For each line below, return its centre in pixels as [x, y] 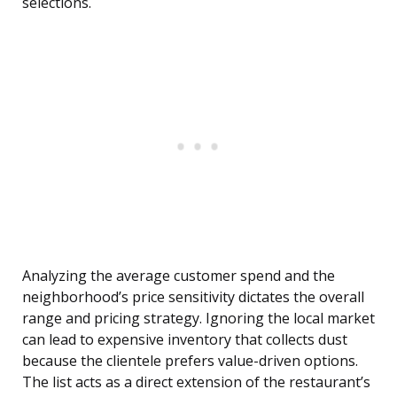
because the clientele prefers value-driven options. [190, 361]
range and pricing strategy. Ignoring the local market [198, 319]
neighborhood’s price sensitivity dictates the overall [193, 297]
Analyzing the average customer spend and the [179, 276]
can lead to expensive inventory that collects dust [185, 340]
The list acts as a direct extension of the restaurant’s [196, 382]
